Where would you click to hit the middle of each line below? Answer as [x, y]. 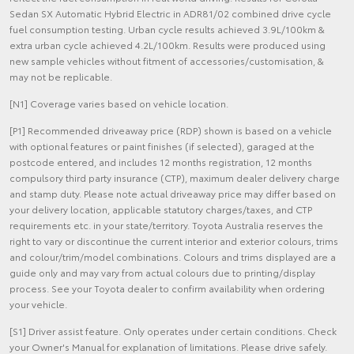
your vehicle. [38, 303]
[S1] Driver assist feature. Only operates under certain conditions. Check [173, 330]
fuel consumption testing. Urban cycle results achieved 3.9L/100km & [167, 28]
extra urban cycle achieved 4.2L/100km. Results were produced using [168, 44]
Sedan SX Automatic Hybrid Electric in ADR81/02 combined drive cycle [170, 13]
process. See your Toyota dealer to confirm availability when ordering [167, 288]
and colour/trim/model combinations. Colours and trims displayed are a [173, 256]
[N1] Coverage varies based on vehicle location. [119, 103]
